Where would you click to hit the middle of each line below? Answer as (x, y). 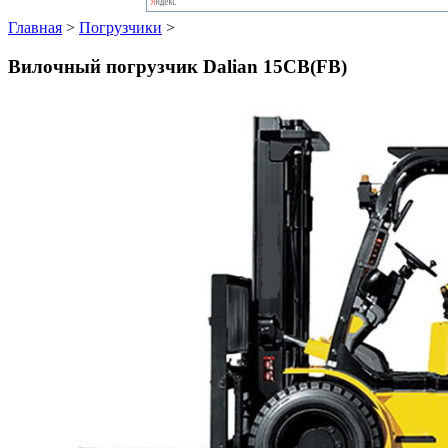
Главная (35, 27)
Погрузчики (120, 27)
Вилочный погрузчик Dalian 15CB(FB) (177, 66)
